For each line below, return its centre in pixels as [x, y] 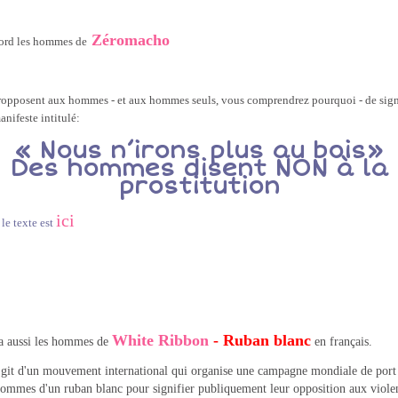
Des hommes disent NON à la [199, 169]
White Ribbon [160, 340]
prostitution [199, 187]
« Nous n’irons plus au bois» [199, 151]
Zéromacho [131, 40]
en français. [342, 341]
